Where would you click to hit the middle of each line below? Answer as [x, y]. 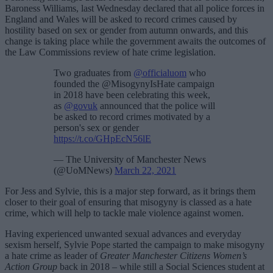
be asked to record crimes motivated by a [132, 117]
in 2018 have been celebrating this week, [132, 95]
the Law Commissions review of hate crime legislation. [110, 52]
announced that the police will [156, 106]
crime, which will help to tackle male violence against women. [124, 213]
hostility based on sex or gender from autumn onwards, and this [126, 30]
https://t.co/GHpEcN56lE [102, 139]
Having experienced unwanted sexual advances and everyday [123, 234]
